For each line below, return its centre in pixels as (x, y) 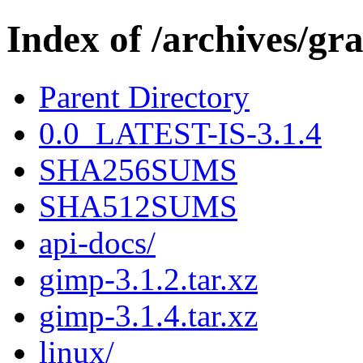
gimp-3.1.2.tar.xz (148, 279)
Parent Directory (144, 96)
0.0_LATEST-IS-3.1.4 (180, 133)
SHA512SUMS (138, 206)
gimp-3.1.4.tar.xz (148, 315)
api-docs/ (97, 242)
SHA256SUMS (138, 169)
